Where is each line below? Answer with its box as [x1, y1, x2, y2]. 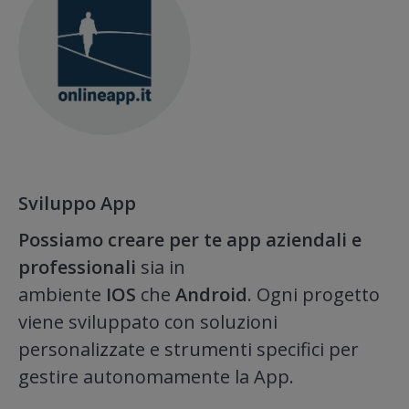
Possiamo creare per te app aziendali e [18, 226, 362, 252]
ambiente [18, 281, 106, 307]
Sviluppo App [18, 190, 136, 215]
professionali [18, 254, 136, 279]
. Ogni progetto [247, 281, 380, 307]
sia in [136, 254, 185, 279]
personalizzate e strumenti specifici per [18, 336, 359, 362]
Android [175, 281, 247, 307]
